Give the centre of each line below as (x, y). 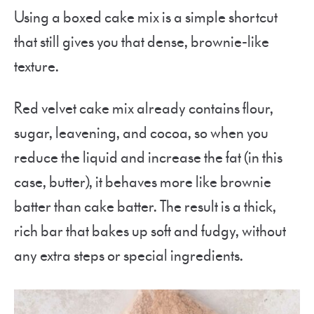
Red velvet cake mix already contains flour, (144, 109)
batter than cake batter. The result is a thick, (145, 207)
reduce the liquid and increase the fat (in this (148, 158)
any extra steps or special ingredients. (129, 256)
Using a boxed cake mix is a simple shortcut (146, 18)
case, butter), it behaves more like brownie (143, 182)
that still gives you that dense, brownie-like (142, 42)
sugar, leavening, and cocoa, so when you (141, 133)
